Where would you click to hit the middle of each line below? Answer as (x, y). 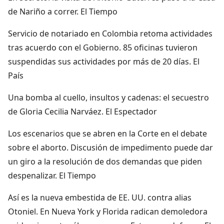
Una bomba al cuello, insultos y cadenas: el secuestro (108, 97)
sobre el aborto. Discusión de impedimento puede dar (110, 147)
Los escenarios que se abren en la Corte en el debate (107, 133)
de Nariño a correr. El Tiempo (63, 11)
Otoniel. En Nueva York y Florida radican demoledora (108, 211)
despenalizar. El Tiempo (52, 175)
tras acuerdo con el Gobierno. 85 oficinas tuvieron (103, 47)
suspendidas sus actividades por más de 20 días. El (104, 61)
